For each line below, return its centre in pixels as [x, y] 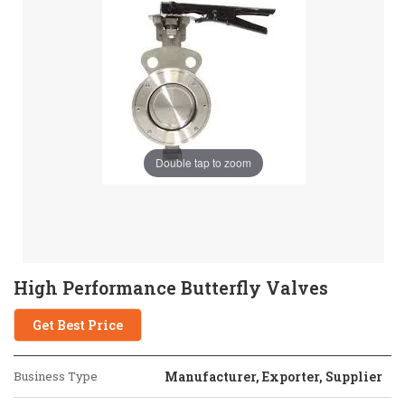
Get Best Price [78, 325]
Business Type [56, 376]
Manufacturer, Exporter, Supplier [273, 377]
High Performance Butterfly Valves [171, 287]
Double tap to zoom [203, 163]
